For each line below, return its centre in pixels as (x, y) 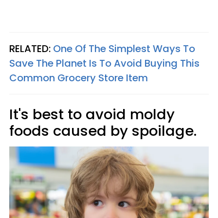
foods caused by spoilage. (103, 131)
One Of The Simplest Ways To (124, 49)
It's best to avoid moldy (92, 114)
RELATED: (31, 49)
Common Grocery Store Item (79, 78)
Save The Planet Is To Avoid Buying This (104, 63)
